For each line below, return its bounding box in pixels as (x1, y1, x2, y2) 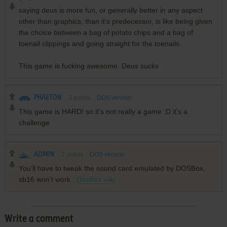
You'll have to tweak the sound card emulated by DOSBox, (18, 164, 205, 173)
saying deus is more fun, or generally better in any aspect (18, 6, 203, 15)
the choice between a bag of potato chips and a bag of (18, 28, 193, 37)
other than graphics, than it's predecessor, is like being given (18, 17, 212, 26)
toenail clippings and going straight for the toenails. (18, 40, 181, 48)
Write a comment (4, 214, 73, 225)
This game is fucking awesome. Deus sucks (18, 62, 159, 70)
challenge (18, 119, 50, 127)
